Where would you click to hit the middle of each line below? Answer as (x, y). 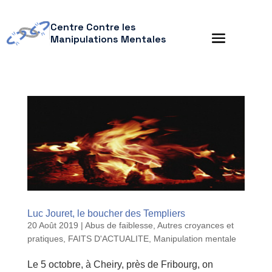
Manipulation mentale (195, 238)
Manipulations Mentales (108, 39)
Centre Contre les (93, 27)
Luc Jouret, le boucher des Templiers (106, 213)
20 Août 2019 (53, 225)
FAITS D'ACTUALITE (108, 238)
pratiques (45, 238)
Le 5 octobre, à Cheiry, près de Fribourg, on (120, 264)
